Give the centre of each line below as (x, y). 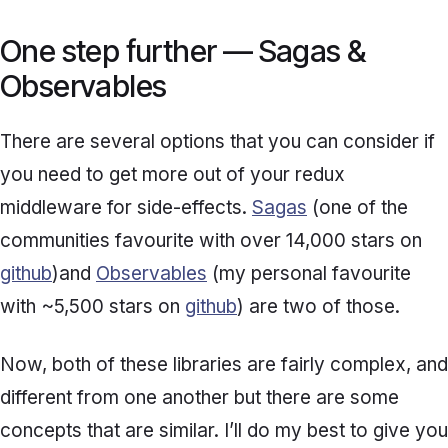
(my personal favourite (309, 274)
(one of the (357, 208)
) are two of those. (318, 307)
